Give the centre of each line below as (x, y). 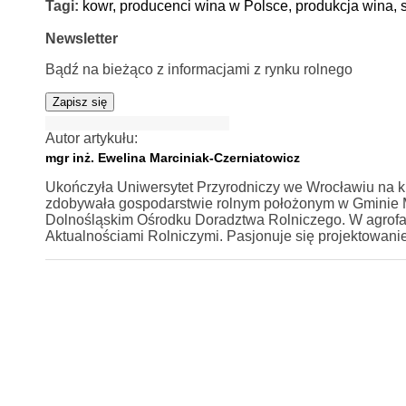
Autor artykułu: (91, 138)
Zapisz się (79, 101)
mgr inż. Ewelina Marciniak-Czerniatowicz (172, 157)
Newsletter (81, 38)
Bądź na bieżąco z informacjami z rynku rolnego (198, 69)
